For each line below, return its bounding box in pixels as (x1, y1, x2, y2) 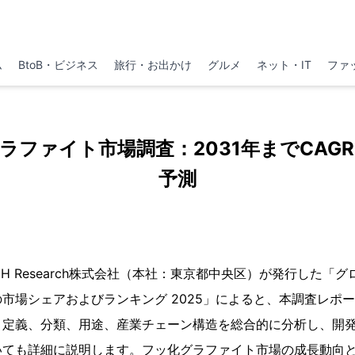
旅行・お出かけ (113, 58, 192, 71)
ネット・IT (257, 58, 312, 71)
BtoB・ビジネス (17, 58, 98, 71)
